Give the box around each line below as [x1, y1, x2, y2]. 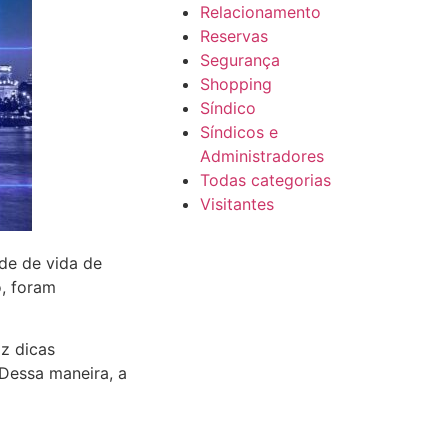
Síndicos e [199, 122, 278, 142]
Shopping [199, 74, 272, 94]
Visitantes [199, 194, 274, 214]
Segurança [199, 50, 280, 70]
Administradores [199, 146, 324, 166]
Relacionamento [199, 2, 321, 22]
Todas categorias [199, 170, 331, 190]
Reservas [199, 26, 268, 46]
